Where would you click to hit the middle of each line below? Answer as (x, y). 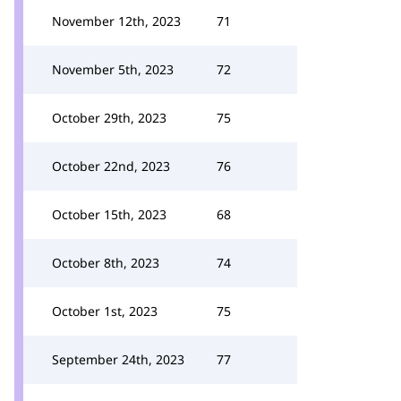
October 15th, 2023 (109, 214)
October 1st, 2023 (105, 311)
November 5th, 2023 (113, 69)
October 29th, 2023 (109, 118)
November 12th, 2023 (116, 21)
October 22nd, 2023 (111, 166)
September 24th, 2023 (118, 359)
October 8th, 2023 (106, 263)
